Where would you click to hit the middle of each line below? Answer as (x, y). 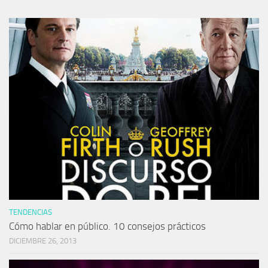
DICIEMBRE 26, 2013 (43, 241)
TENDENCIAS (31, 212)
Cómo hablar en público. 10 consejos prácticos (107, 226)
